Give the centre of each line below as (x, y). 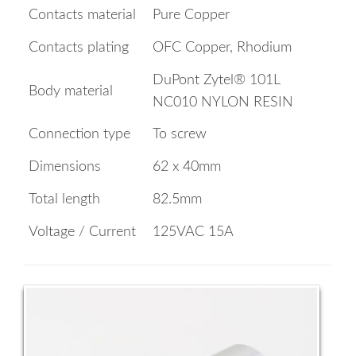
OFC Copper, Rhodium (222, 48)
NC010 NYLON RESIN (223, 103)
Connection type (79, 135)
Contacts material (82, 15)
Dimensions (65, 167)
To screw (180, 135)
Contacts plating (79, 48)
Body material (71, 92)
